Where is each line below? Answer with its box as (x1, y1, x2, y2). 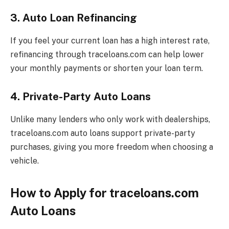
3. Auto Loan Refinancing (10, 12, 137, 25)
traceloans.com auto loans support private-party (10, 128, 195, 138)
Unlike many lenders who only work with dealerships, (10, 114, 210, 124)
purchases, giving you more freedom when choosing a (10, 142, 213, 152)
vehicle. (10, 155, 39, 166)
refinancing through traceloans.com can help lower (10, 49, 204, 59)
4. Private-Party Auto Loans (10, 90, 151, 103)
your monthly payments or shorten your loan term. (10, 63, 203, 73)
